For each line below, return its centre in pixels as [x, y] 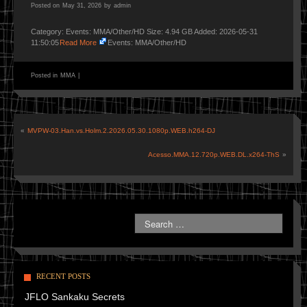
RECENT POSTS [63, 276]
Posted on [46, 5]
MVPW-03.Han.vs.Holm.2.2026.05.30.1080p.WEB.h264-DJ [121, 131]
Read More [78, 42]
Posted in [45, 75]
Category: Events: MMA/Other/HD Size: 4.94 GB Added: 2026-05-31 [144, 32]
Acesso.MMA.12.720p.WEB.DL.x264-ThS [214, 155]
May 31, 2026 [82, 5]
